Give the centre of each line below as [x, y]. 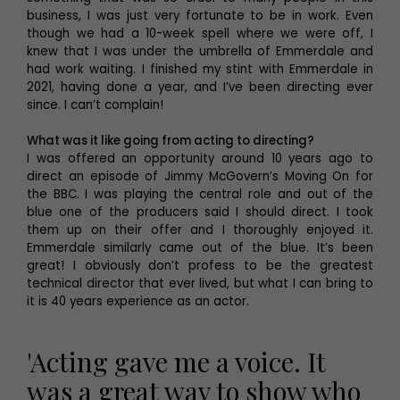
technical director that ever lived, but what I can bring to [200, 284]
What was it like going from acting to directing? [172, 141]
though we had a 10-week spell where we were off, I [200, 34]
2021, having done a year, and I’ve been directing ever [200, 87]
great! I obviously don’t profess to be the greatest [200, 266]
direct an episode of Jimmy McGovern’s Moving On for [200, 177]
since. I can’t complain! [95, 105]
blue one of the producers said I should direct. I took [200, 212]
